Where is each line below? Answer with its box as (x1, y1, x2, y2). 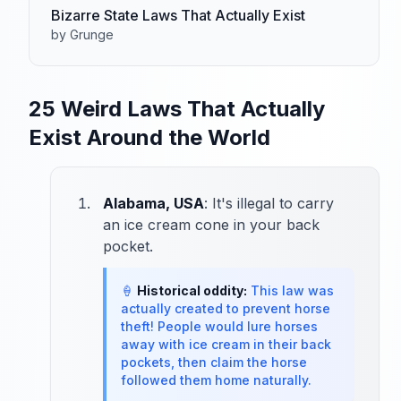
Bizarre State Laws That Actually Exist (51, 5, 305, 24)
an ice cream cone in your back (103, 215, 320, 234)
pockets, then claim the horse (121, 354, 307, 370)
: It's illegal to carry (204, 193, 334, 212)
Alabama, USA (103, 193, 204, 212)
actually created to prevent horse (121, 300, 330, 316)
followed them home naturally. (121, 371, 311, 388)
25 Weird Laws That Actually (29, 95, 325, 122)
